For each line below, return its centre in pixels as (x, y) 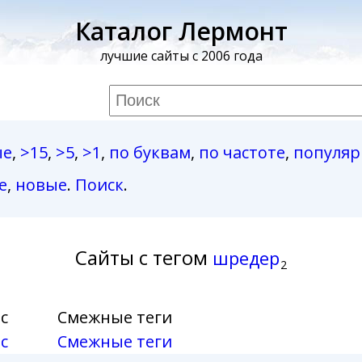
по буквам (149, 152)
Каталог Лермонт (181, 31)
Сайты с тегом (141, 257)
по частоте (242, 152)
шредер (246, 258)
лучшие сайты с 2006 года (181, 56)
